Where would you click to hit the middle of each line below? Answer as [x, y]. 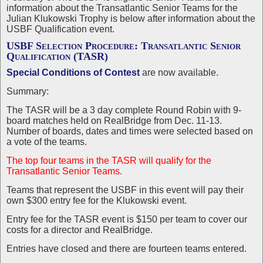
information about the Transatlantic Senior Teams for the [122, 8]
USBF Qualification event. [60, 29]
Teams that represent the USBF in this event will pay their [125, 190]
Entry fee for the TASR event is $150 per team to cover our [127, 219]
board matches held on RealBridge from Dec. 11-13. [114, 121]
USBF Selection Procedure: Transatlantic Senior [124, 46]
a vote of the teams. [47, 142]
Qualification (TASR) [57, 56]
